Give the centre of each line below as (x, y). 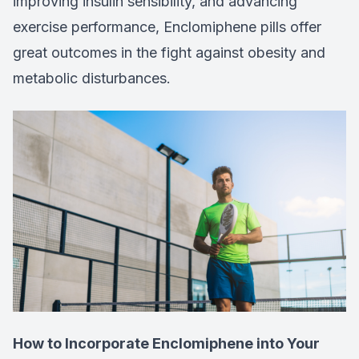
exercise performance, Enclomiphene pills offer (167, 27)
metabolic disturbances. (92, 79)
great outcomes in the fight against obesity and (169, 53)
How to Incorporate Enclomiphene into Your (166, 343)
